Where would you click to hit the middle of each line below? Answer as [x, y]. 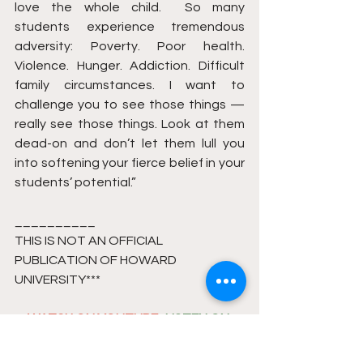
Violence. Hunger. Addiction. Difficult [130, 66]
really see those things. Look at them [130, 124]
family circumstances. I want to [130, 85]
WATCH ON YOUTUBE [93, 319]
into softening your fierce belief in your [130, 163]
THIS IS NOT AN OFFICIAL [90, 241]
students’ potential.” [75, 183]
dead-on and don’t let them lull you [130, 144]
